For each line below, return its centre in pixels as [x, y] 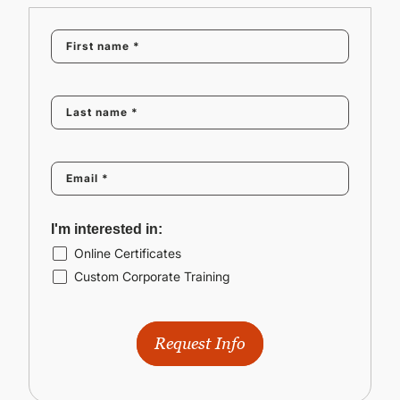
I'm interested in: [107, 229]
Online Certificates [128, 253]
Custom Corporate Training [152, 276]
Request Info [200, 343]
